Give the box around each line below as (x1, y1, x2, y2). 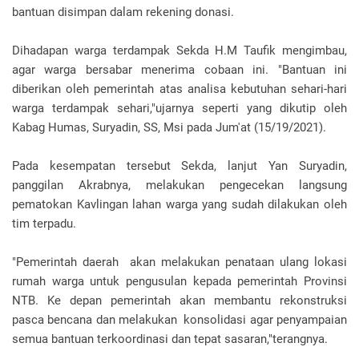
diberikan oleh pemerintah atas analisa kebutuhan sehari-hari (12, 82, 347, 97)
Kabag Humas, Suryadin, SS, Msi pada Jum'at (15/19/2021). (12, 120, 329, 135)
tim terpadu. (12, 216, 79, 232)
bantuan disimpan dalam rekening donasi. (12, 5, 234, 20)
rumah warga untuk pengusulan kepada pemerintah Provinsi (12, 274, 347, 289)
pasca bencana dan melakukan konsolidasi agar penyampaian (12, 313, 347, 328)
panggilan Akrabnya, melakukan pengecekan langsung (12, 178, 347, 193)
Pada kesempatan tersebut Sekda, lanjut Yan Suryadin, (12, 159, 347, 174)
